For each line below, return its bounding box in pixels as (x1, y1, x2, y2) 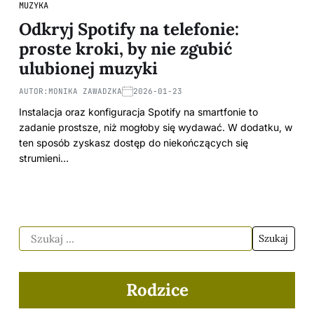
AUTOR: (19, 86, 48, 96)
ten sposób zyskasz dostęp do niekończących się (19, 136, 248, 149)
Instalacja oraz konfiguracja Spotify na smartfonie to (19, 105, 258, 118)
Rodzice (125, 278, 189, 301)
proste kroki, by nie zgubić (19, 37, 232, 60)
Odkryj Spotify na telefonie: (19, 18, 239, 40)
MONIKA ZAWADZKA (48, 86, 122, 96)
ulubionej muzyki (19, 57, 158, 79)
